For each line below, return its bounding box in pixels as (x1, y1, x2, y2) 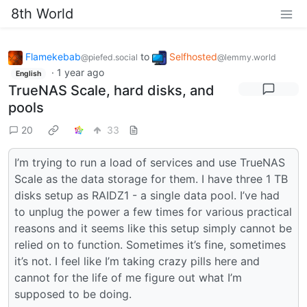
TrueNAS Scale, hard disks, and (8, 82, 214, 99)
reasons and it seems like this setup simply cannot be (14, 221, 292, 236)
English (15, 69, 41, 78)
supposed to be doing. (14, 287, 132, 302)
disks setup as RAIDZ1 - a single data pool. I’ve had (14, 188, 280, 203)
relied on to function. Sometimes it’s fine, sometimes (14, 238, 286, 252)
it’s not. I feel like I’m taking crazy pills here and (14, 254, 260, 269)
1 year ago (56, 66, 104, 78)
